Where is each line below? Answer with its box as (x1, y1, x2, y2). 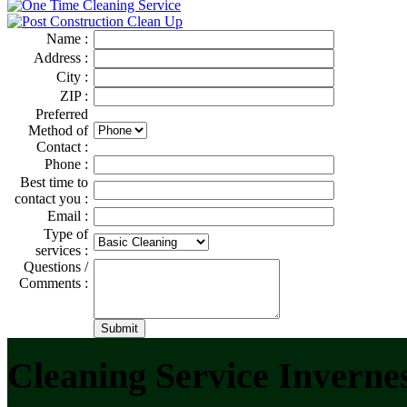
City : (56, 68, 88, 84)
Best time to (20, 174, 88, 190)
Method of (28, 122, 88, 138)
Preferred (35, 105, 88, 122)
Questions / (24, 258, 88, 274)
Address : (34, 49, 88, 65)
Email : (47, 207, 88, 223)
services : (35, 242, 88, 258)
